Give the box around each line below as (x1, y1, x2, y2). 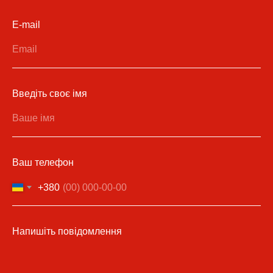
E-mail (12, 19, 40, 30)
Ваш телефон (12, 157, 74, 168)
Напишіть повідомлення (12, 225, 122, 236)
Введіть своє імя (12, 88, 87, 99)
